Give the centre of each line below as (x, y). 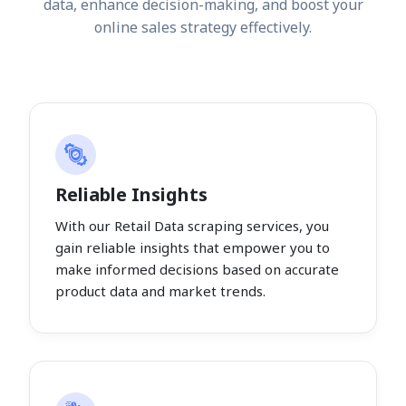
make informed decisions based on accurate (197, 269)
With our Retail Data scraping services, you (192, 225)
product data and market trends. (160, 290)
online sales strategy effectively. (203, 27)
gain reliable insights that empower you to (193, 247)
